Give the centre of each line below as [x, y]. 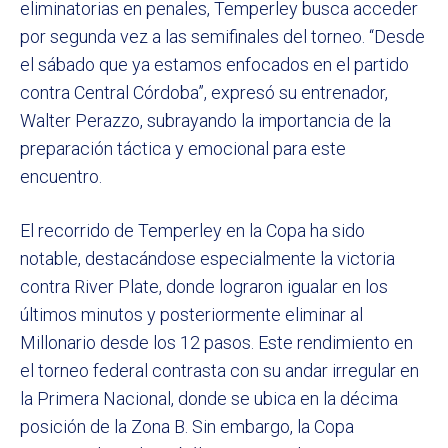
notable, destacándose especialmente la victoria [207, 258]
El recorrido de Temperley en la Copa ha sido [192, 230]
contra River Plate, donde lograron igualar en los [204, 286]
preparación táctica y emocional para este [183, 148]
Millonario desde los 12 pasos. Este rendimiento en [216, 342]
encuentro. [61, 176]
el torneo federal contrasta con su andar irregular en [219, 370]
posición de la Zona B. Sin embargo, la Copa [187, 426]
